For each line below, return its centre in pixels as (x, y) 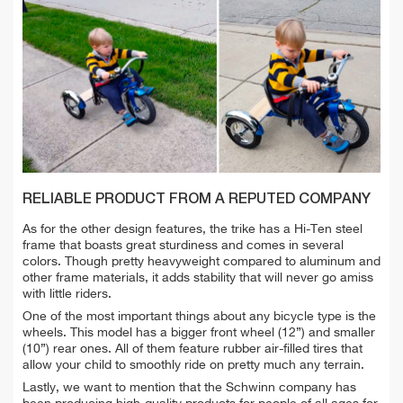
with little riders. (67, 294)
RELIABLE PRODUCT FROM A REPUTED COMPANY (197, 199)
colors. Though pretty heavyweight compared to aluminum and (201, 261)
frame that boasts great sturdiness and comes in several (183, 245)
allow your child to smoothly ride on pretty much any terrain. (193, 365)
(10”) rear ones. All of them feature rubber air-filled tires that (193, 349)
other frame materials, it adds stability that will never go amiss (198, 278)
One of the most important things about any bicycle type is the (199, 316)
